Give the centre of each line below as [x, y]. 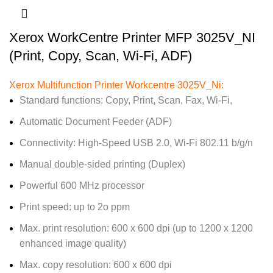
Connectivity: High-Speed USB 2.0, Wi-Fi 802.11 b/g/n [136, 143]
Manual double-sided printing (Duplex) [102, 165]
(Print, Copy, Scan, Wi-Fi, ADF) [101, 56]
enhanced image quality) [73, 244]
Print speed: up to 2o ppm [75, 207]
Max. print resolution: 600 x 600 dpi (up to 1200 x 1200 [136, 229]
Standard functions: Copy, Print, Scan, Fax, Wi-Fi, [126, 101]
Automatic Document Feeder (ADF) [96, 122]
